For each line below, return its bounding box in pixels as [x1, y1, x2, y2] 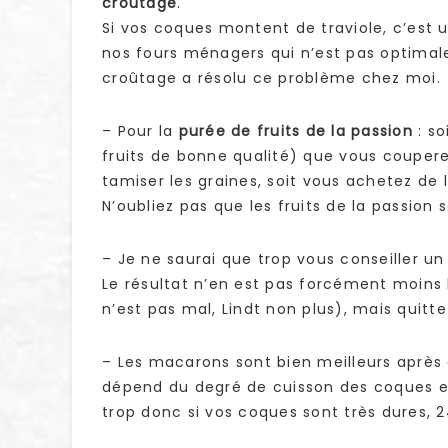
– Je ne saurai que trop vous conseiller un [102, 249, 445, 270]
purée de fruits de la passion [178, 121, 413, 142]
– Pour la [102, 121, 179, 142]
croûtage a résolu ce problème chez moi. [102, 68, 441, 89]
